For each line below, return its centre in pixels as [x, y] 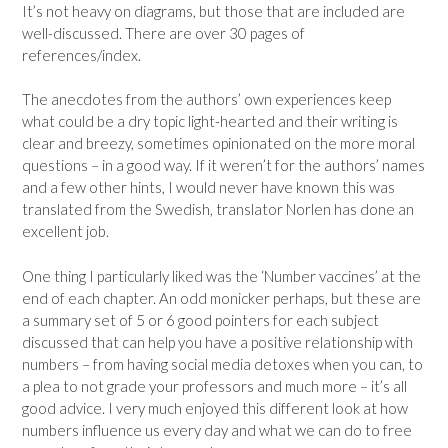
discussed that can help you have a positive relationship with [217, 341]
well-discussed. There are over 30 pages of [163, 32]
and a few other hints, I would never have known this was [208, 187]
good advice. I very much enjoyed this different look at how [215, 407]
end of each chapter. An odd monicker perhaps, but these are [221, 297]
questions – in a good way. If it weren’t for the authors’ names [223, 165]
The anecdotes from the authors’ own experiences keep [206, 99]
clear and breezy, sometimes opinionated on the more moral [218, 143]
